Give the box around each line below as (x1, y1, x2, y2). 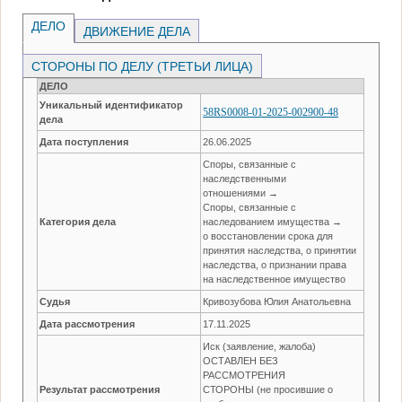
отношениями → (203, 187, 279, 198)
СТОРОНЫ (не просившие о (203, 383, 334, 395)
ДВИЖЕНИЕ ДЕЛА (80, 23, 195, 39)
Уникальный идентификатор (39, 99, 184, 110)
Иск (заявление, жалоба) (203, 340, 317, 352)
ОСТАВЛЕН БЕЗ (203, 354, 279, 366)
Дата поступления (39, 135, 129, 147)
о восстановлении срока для (203, 230, 334, 241)
